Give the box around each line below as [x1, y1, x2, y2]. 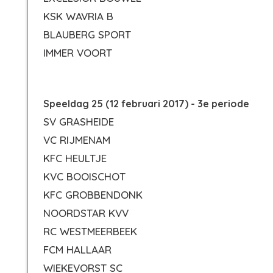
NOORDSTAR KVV [43, 207, 129, 219]
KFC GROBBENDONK [43, 188, 143, 201]
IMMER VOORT [43, 46, 112, 59]
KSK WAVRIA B [43, 10, 113, 23]
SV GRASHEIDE [43, 115, 114, 128]
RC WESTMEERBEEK [43, 225, 137, 238]
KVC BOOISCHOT [43, 170, 126, 183]
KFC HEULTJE [43, 152, 107, 165]
